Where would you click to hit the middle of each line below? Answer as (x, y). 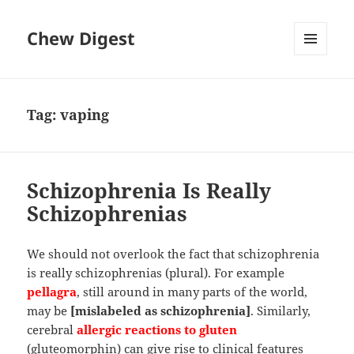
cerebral (52, 330)
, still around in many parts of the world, (192, 292)
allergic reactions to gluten (157, 330)
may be (49, 311)
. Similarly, (281, 311)
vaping (85, 115)
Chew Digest (81, 38)
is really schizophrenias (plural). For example (156, 273)
